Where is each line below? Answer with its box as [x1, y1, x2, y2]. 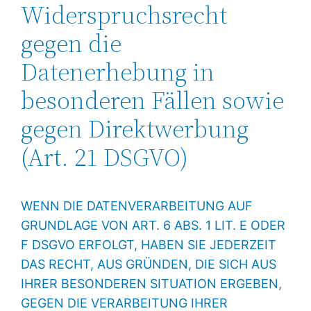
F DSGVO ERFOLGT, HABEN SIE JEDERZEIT [21, 237, 277, 252]
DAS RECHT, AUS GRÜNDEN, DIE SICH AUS [21, 256, 277, 271]
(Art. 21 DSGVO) [21, 140, 189, 174]
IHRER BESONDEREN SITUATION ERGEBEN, [21, 276, 283, 291]
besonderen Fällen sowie [21, 83, 285, 117]
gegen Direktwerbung [21, 111, 249, 146]
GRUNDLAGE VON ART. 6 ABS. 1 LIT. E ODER [21, 217, 286, 233]
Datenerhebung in [21, 54, 215, 89]
